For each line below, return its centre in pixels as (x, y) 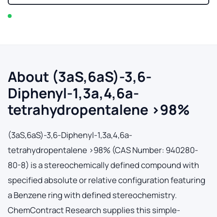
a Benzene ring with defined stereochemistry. (92, 195)
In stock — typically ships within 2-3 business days (85, 16)
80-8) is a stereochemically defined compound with (103, 165)
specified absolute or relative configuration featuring (107, 180)
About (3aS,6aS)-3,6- (80, 76)
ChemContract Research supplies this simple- (94, 210)
